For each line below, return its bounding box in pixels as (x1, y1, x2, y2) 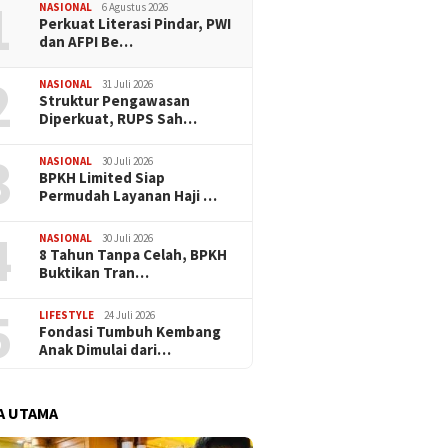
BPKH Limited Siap (39, 167, 166, 187)
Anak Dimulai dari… (39, 339, 172, 359)
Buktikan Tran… (39, 262, 150, 282)
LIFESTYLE (39, 307, 95, 322)
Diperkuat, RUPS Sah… (39, 108, 198, 128)
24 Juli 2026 (104, 307, 156, 322)
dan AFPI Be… (39, 31, 134, 51)
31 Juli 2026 (102, 76, 154, 91)
